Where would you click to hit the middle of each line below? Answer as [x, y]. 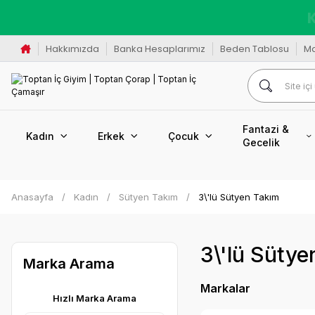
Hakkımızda [72, 49]
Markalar [225, 288]
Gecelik [261, 142]
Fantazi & [266, 129]
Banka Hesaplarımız [159, 49]
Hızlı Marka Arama [94, 298]
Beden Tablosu [254, 49]
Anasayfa [32, 197]
